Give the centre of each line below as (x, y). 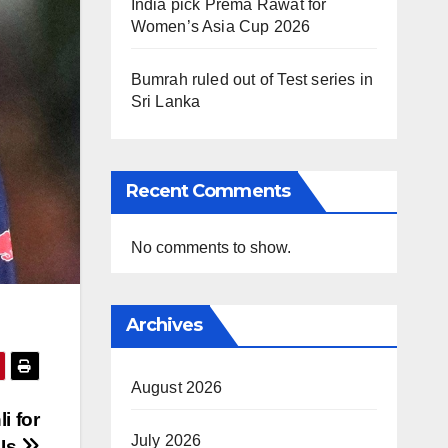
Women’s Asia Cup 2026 (220, 26)
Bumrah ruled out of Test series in (252, 79)
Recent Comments (207, 190)
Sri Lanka (165, 101)
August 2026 (176, 387)
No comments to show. (210, 247)
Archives (164, 324)
